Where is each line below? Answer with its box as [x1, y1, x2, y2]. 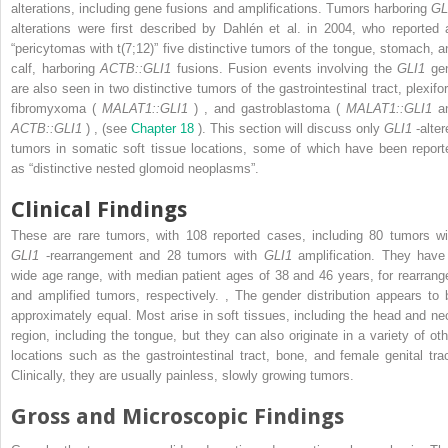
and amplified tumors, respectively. [11, 287, 225, 303]
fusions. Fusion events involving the [176, 60, 398, 76]
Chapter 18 [131, 120, 198, 136]
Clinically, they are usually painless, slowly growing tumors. [11, 367, 354, 383]
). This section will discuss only [198, 120, 384, 136]
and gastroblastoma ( [214, 100, 346, 116]
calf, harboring [11, 60, 101, 76]
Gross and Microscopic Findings [11, 403, 344, 429]
